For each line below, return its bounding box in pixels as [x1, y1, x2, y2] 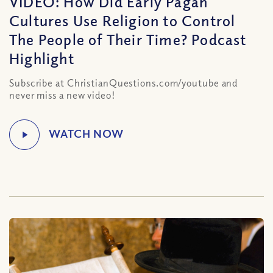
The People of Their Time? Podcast [9, 30, 247, 48]
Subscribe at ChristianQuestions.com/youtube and [9, 77, 238, 89]
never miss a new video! [9, 89, 116, 101]
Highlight [9, 49, 74, 67]
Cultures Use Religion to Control [9, 11, 236, 29]
